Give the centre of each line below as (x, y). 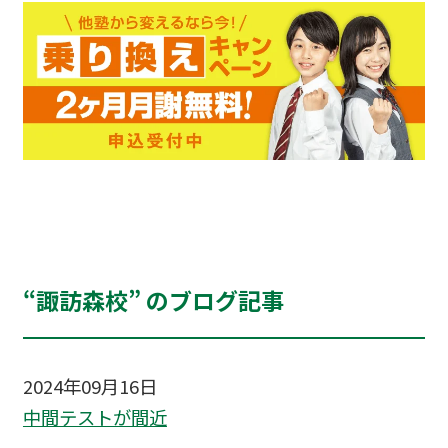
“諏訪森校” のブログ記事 (153, 300)
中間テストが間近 (94, 417)
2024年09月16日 (89, 386)
